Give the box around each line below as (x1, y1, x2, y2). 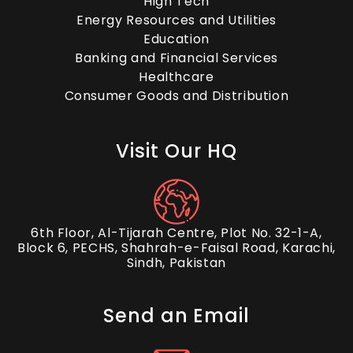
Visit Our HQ (116, 138, 237, 164)
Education (143, 30, 210, 48)
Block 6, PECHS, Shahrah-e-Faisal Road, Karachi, (17, 239, 336, 257)
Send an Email (102, 303, 251, 329)
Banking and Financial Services (74, 49, 279, 67)
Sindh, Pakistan (127, 254, 226, 272)
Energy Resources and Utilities (76, 11, 277, 29)
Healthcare (139, 68, 214, 86)
